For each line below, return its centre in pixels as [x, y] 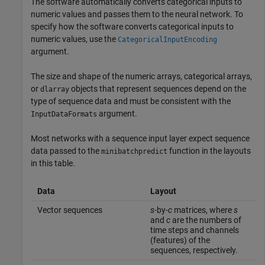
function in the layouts [209, 151]
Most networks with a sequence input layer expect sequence [140, 138]
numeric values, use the [74, 39]
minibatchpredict [134, 151]
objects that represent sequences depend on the [158, 88]
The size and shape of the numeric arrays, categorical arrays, [141, 76]
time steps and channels [194, 230]
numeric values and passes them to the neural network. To [137, 14]
